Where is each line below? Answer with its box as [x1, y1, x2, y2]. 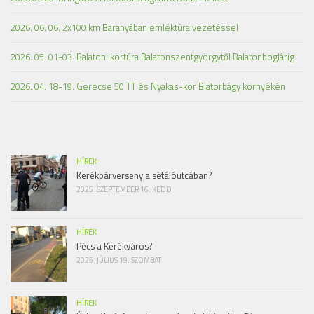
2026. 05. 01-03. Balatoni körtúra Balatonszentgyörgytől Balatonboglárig [11, 49, 294, 64]
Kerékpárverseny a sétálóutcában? [76, 168, 212, 182]
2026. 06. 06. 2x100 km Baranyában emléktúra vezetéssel [11, 20, 238, 34]
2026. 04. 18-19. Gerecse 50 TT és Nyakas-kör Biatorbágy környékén [11, 78, 285, 93]
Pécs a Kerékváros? [76, 238, 152, 253]
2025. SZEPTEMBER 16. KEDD [76, 183, 172, 195]
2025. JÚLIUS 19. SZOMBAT [76, 254, 161, 266]
